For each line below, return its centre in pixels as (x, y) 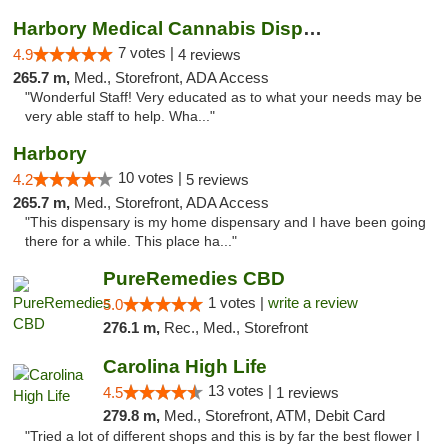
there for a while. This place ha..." (131, 241)
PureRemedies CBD (193, 278)
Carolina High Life (184, 366)
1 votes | (237, 302)
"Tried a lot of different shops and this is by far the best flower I (222, 436)
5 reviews (217, 179)
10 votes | (152, 177)
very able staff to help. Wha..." (120, 116)
